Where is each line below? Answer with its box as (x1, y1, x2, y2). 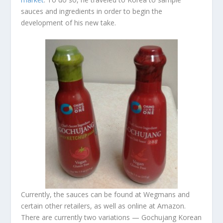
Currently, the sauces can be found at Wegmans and (21, 189, 190, 199)
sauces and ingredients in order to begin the (21, 6, 163, 16)
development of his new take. (21, 17, 116, 27)
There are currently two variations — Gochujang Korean (21, 212, 202, 222)
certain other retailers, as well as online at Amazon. (21, 201, 186, 211)
